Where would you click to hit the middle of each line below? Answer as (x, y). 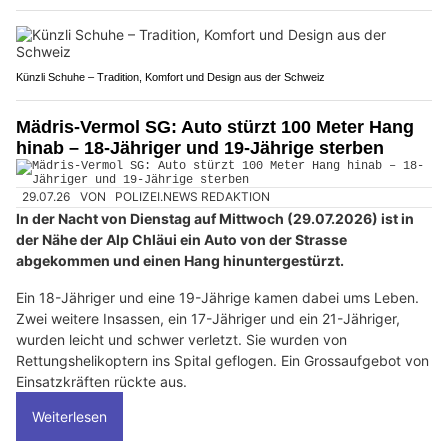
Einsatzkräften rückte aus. (101, 381)
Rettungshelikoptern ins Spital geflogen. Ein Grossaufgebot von (222, 360)
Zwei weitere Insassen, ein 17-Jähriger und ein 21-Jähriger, (208, 318)
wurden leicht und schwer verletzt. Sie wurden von (181, 339)
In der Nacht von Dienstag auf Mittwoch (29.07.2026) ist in (215, 218)
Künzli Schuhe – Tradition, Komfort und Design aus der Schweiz (170, 77)
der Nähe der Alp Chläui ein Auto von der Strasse (181, 239)
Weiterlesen (69, 416)
